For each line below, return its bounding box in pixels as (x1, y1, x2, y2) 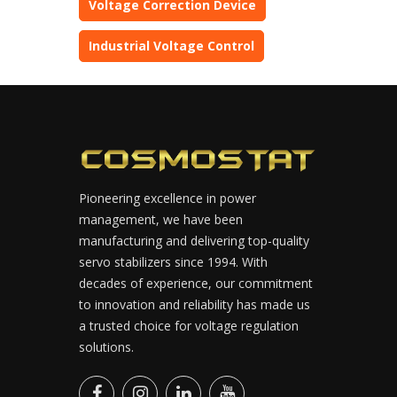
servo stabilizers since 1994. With (79, 253, 268, 270)
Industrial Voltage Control (89, 37, 254, 54)
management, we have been (79, 210, 243, 228)
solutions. (79, 338, 134, 355)
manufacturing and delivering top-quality (79, 231, 309, 249)
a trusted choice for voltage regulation (79, 316, 299, 334)
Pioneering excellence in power (79, 189, 256, 206)
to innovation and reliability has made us (79, 295, 310, 313)
